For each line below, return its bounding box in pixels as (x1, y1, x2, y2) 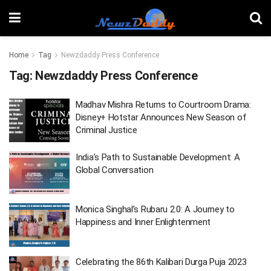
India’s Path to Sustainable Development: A (76, 151, 240, 163)
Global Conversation (76, 164, 154, 175)
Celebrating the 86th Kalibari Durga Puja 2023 (76, 256, 247, 267)
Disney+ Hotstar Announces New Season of (76, 112, 247, 123)
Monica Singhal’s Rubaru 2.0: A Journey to (76, 204, 235, 215)
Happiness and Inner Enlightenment (76, 217, 211, 227)
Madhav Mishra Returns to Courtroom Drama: (76, 99, 251, 110)
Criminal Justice (76, 125, 137, 135)
